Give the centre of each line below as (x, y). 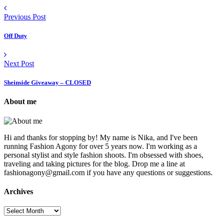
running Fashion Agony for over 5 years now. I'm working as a (100, 146)
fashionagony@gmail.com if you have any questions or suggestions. (108, 172)
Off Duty (16, 36)
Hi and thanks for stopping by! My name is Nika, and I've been (101, 137)
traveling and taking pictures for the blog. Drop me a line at (94, 163)
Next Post (19, 63)
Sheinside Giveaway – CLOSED (47, 83)
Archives (18, 191)
